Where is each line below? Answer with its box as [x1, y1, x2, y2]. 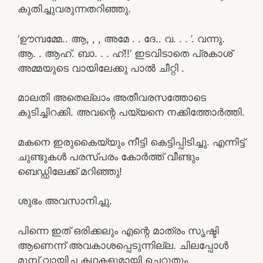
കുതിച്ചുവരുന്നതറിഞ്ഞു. [18, 3, 131, 15]
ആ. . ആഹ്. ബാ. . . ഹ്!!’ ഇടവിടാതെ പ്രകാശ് [18, 47, 232, 59]
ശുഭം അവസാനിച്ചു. [18, 195, 112, 207]
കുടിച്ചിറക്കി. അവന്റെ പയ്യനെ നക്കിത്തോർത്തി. [18, 106, 245, 118]
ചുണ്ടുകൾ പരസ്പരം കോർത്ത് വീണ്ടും [18, 150, 199, 163]
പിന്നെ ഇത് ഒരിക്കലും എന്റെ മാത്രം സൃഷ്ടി [18, 224, 219, 237]
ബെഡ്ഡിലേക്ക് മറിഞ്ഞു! [18, 165, 122, 177]
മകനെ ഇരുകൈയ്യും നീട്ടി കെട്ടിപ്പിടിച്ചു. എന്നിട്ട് [18, 136, 245, 148]
